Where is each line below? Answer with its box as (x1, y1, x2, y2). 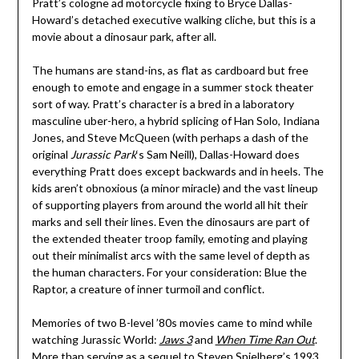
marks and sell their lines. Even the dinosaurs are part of (31, 215, 309, 229)
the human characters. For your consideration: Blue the (31, 265, 307, 280)
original (31, 147, 71, 162)
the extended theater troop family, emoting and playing (31, 232, 308, 246)
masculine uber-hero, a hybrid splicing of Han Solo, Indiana (31, 114, 320, 128)
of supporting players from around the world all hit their (31, 198, 308, 212)
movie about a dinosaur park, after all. (31, 30, 216, 44)
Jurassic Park (70, 147, 136, 162)
